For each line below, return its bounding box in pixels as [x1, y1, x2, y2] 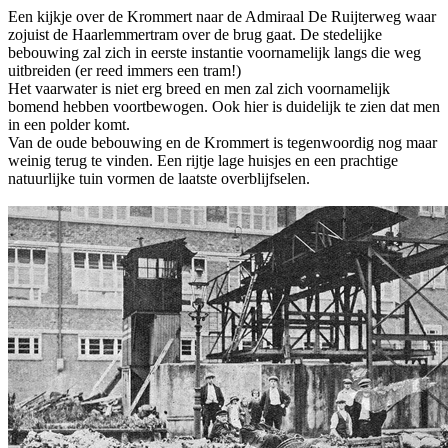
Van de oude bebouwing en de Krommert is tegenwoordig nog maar [8, 133, 437, 151]
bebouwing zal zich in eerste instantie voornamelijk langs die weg [8, 43, 421, 61]
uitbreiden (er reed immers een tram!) [8, 61, 241, 79]
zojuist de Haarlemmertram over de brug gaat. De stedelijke [8, 25, 382, 43]
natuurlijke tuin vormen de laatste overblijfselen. [8, 169, 310, 187]
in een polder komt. [8, 115, 130, 133]
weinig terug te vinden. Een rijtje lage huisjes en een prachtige [8, 151, 398, 169]
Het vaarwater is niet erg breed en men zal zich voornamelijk [8, 79, 390, 97]
